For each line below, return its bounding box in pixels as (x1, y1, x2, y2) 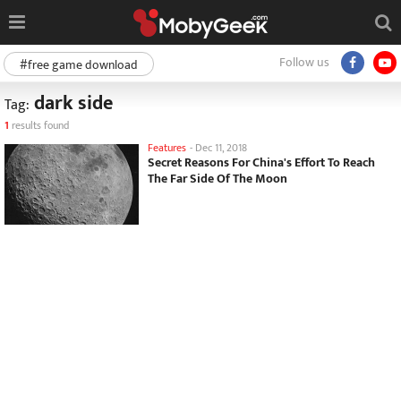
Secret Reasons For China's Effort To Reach (148, 152, 375, 173)
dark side (30, 87, 113, 120)
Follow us (279, 52, 329, 73)
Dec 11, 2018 (195, 139, 247, 157)
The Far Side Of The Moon (148, 168, 287, 189)
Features (148, 139, 186, 157)
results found (9, 116, 69, 134)
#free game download (20, 55, 138, 75)
